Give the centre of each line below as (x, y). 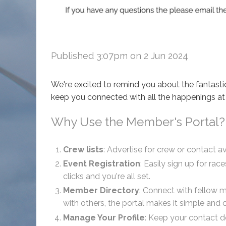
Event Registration (102, 164)
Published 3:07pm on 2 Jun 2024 (120, 56)
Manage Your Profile (104, 217)
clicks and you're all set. (107, 177)
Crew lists (83, 149)
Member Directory (101, 191)
